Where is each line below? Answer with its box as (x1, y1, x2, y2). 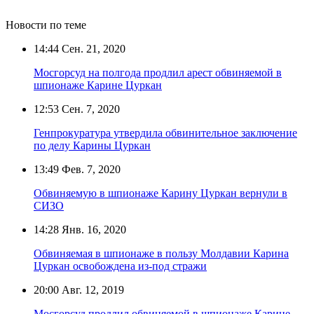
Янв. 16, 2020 (59, 223, 126, 235)
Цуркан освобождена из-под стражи (34, 259, 207, 272)
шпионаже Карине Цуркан (34, 78, 162, 91)
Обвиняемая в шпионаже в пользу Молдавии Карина (34, 247, 289, 259)
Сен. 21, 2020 (59, 42, 125, 55)
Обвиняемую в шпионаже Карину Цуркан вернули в (34, 186, 287, 199)
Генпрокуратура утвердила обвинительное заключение (34, 126, 297, 139)
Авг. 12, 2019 (59, 283, 124, 296)
